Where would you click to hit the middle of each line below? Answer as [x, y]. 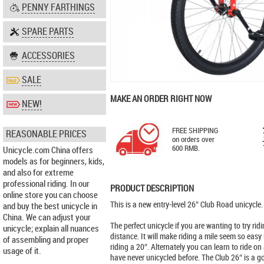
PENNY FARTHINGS [58, 7]
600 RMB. [186, 148]
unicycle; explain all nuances [51, 229]
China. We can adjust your [47, 217]
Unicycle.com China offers [48, 150]
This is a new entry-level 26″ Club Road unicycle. [187, 205]
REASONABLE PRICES [46, 134]
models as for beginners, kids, [54, 161]
